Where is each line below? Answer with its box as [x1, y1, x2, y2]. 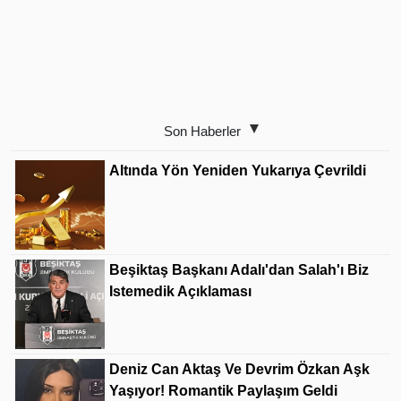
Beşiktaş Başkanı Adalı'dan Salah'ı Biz [109, 262, 369, 278]
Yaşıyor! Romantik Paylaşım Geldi [109, 383, 337, 399]
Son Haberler [164, 124, 241, 140]
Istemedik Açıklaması [109, 284, 252, 300]
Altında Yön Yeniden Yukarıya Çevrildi [109, 163, 366, 179]
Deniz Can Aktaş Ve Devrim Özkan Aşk [109, 362, 370, 378]
